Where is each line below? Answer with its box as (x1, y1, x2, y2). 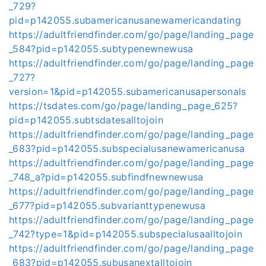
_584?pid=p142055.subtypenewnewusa (9, 43, 194, 55)
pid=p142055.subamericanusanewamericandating (9, 14, 242, 26)
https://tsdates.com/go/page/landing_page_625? (9, 100, 238, 112)
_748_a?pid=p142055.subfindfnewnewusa (9, 171, 204, 183)
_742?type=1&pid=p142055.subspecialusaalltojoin (9, 228, 243, 240)
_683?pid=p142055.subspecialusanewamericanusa (9, 142, 245, 154)
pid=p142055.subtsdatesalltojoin (9, 114, 163, 126)
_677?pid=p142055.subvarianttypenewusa (9, 199, 205, 211)
